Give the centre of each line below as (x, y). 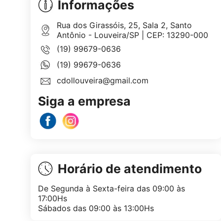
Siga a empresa (84, 101)
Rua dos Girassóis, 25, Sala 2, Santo (124, 25)
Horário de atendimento (130, 168)
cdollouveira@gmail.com (102, 81)
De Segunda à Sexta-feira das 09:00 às (111, 188)
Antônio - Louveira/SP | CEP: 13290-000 (132, 35)
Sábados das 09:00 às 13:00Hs (96, 208)
